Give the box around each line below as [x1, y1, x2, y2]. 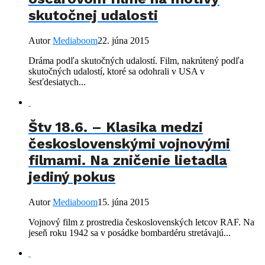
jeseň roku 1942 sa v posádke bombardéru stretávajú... [28, 228, 231, 238]
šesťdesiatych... [28, 76, 86, 87]
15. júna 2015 [98, 197, 149, 208]
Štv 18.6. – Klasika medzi [28, 119, 203, 136]
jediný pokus [28, 169, 115, 186]
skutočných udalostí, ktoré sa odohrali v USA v [28, 66, 205, 76]
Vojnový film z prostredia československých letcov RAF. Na [28, 217, 254, 228]
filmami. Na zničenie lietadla [28, 152, 227, 169]
